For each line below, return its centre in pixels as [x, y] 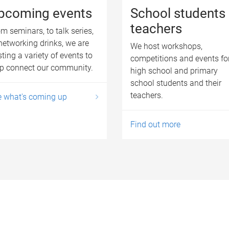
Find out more [155, 124]
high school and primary [174, 71]
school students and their [176, 83]
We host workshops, [166, 46]
